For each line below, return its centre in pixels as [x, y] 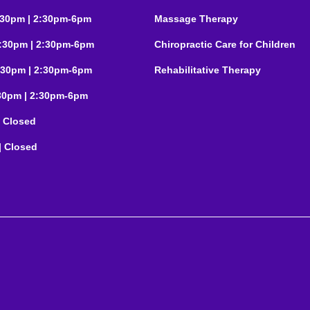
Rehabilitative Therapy [208, 70]
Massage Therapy [196, 18]
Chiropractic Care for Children [225, 44]
